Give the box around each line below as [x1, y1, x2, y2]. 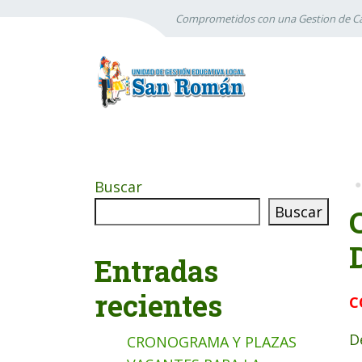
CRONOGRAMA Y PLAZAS [127, 332, 297, 351]
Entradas [95, 251, 218, 290]
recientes [95, 286, 222, 325]
